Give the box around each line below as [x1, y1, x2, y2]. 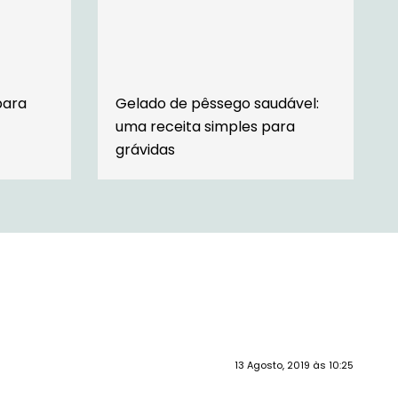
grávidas [115, 139, 175, 160]
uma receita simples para [115, 115, 295, 137]
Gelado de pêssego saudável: [115, 92, 319, 114]
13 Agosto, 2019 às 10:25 [235, 357, 354, 372]
